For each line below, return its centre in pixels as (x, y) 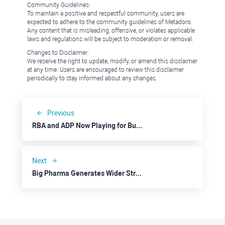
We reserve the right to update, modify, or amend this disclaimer (112, 61)
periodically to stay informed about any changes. (92, 78)
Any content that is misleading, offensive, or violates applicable (111, 30)
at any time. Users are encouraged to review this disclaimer (105, 70)
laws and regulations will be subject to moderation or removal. (110, 39)
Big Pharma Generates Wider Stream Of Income (139, 173)
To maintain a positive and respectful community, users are (106, 13)
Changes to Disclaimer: (58, 52)
